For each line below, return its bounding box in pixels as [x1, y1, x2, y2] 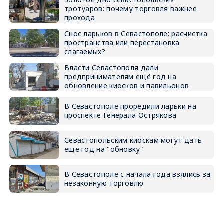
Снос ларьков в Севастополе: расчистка [64, 29, 208, 39]
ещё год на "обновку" [64, 144, 143, 154]
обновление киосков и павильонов [64, 81, 189, 91]
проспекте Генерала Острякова [64, 110, 177, 120]
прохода [64, 13, 95, 23]
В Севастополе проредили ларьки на [64, 101, 196, 111]
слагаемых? [64, 47, 105, 57]
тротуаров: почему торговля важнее [64, 4, 197, 14]
